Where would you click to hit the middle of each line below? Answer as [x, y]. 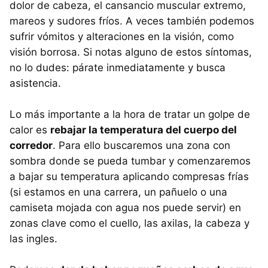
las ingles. [33, 239]
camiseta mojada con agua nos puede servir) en [125, 208]
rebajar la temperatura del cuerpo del [144, 130]
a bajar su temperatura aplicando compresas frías [129, 177]
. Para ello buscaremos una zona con [141, 146]
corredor [31, 146]
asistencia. [35, 83]
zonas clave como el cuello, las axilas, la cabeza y [130, 223]
